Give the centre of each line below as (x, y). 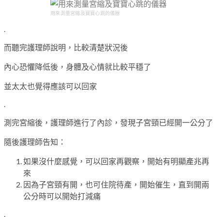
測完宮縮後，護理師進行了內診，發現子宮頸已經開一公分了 (108, 122)
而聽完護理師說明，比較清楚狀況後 (66, 47)
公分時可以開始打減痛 (62, 196)
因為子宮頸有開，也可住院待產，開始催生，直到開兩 (116, 184)
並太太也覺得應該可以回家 (50, 86)
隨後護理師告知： (35, 141)
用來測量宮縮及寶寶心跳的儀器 (85, 13)
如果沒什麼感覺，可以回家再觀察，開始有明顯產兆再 (116, 161)
